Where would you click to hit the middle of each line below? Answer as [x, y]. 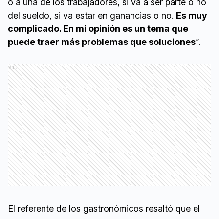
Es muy [192, 16]
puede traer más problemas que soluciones [102, 42]
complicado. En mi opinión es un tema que [98, 29]
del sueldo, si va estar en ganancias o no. [92, 16]
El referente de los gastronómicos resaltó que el [104, 209]
